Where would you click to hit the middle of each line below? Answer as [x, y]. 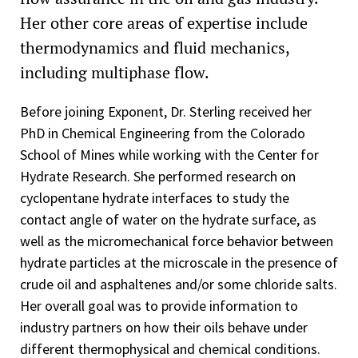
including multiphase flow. [115, 72]
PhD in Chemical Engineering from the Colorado [163, 133]
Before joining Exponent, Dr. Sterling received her [166, 111]
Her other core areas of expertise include [164, 22]
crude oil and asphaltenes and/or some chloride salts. [179, 284]
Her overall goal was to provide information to [159, 305]
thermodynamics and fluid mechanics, [155, 47]
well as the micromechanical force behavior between [177, 241]
